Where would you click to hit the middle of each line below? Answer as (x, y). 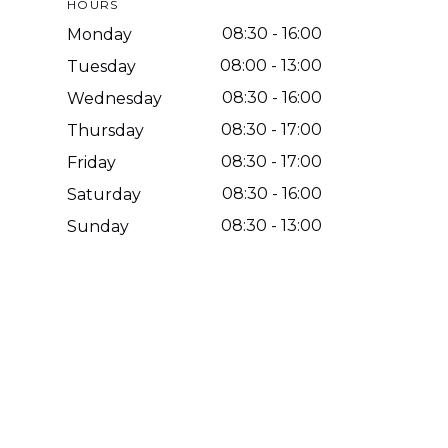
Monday (100, 34)
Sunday (98, 226)
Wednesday (115, 98)
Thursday (106, 130)
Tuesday (102, 66)
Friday (92, 162)
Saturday (104, 194)
